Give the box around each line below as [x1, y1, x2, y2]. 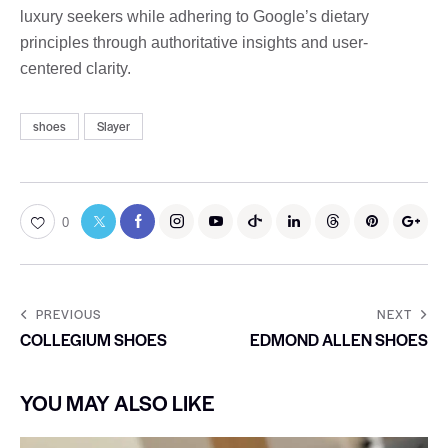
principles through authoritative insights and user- [20, 33, 368, 51]
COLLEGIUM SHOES [20, 327, 167, 351]
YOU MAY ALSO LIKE [20, 387, 215, 417]
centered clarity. [20, 59, 131, 77]
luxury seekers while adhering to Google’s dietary [20, 7, 369, 25]
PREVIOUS [36, 304, 101, 323]
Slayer [97, 117, 131, 136]
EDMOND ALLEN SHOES [250, 327, 428, 351]
